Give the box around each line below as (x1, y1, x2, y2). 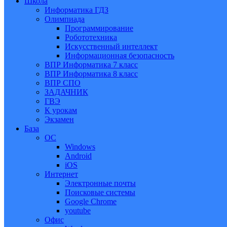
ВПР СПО (45, 78, 81, 87)
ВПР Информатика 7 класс (45, 60, 138, 69)
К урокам (45, 105, 77, 115)
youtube (65, 206, 91, 215)
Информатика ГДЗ (45, 5, 108, 14)
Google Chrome (65, 197, 117, 206)
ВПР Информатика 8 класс (45, 69, 138, 78)
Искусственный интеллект (65, 42, 158, 51)
